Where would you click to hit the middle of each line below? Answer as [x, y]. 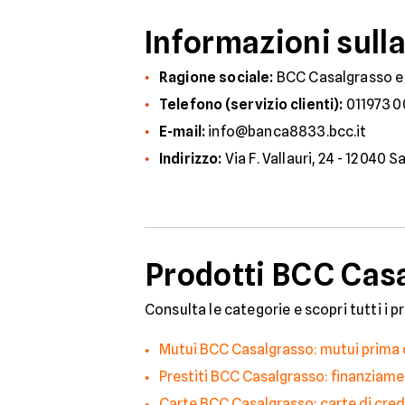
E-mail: [183, 132]
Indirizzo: [191, 159]
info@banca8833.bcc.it [286, 132]
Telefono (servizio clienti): [251, 104]
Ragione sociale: [217, 77]
